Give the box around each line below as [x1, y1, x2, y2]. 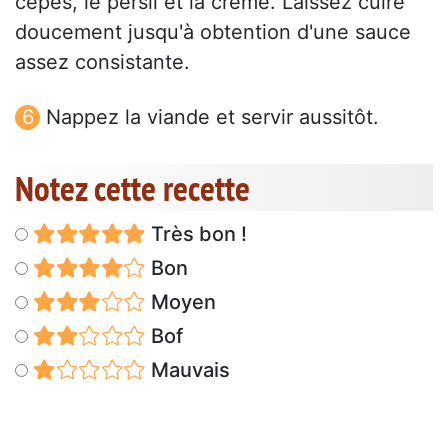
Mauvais [145, 358, 230, 383]
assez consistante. [15, 50, 190, 75]
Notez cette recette [15, 165, 250, 212]
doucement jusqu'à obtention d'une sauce [15, 20, 411, 45]
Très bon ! [145, 222, 247, 247]
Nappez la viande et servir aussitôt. [46, 105, 379, 130]
